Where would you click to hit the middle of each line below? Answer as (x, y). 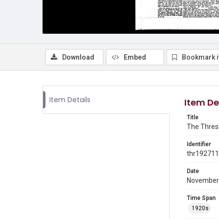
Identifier (199, 144)
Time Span (201, 198)
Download (78, 57)
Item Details (70, 100)
